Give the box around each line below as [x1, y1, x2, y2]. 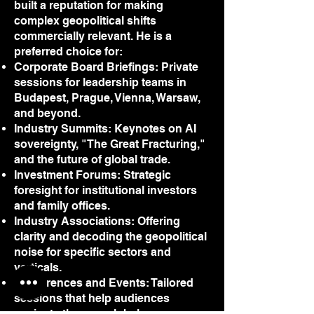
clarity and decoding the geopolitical [14, 230, 207, 243]
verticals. [14, 261, 62, 274]
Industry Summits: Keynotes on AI [14, 122, 196, 135]
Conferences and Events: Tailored [14, 276, 193, 289]
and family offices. [14, 199, 110, 212]
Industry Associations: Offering [14, 214, 180, 228]
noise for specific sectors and [14, 245, 171, 259]
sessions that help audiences [14, 292, 170, 305]
